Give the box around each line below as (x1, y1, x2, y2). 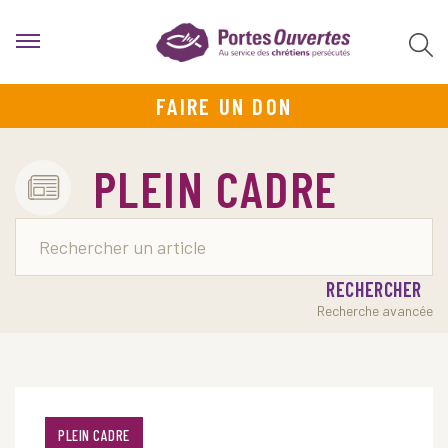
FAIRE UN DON (156, 92, 292, 120)
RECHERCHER (326, 277, 422, 301)
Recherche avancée (317, 302, 433, 319)
